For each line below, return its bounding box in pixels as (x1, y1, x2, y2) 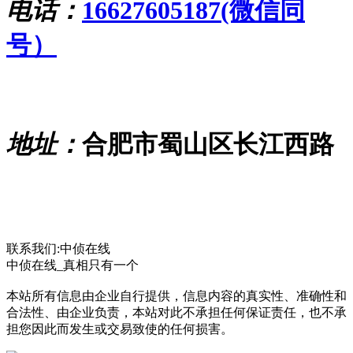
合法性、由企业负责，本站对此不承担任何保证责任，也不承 (6, 306, 347, 320)
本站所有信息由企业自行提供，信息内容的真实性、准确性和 (6, 289, 347, 303)
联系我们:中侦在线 (6, 242, 110, 256)
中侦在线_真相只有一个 (6, 258, 139, 273)
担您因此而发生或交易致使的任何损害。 (6, 322, 233, 336)
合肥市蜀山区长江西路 (82, 130, 334, 159)
